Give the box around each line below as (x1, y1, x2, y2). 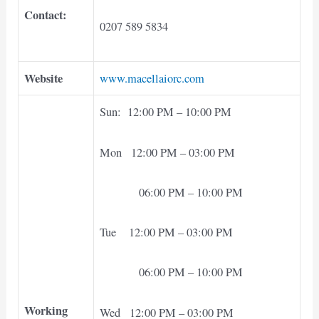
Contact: (24, 6, 67, 24)
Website (24, 70, 63, 88)
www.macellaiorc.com (100, 70, 205, 87)
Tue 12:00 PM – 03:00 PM (100, 224, 234, 241)
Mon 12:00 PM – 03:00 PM (100, 144, 236, 160)
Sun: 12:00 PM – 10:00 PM (100, 104, 232, 120)
